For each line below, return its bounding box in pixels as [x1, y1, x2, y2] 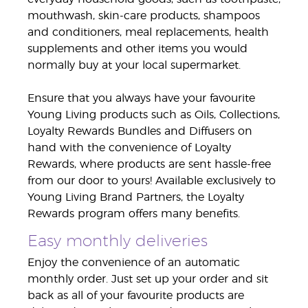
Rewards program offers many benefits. [27, 208, 240, 219]
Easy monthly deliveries [27, 233, 208, 250]
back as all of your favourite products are [27, 289, 244, 301]
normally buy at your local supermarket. [27, 59, 241, 71]
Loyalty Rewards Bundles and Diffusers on [27, 125, 252, 137]
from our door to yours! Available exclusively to [27, 175, 276, 186]
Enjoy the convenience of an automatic [27, 256, 240, 268]
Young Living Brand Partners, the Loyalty [27, 191, 244, 203]
